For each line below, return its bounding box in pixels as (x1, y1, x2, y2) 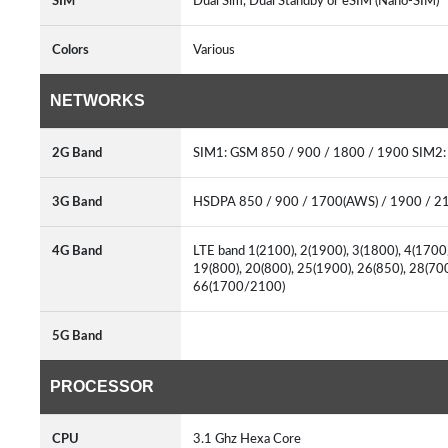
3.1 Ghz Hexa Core (193, 432, 307, 446)
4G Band (52, 244, 102, 258)
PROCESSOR (50, 378, 154, 395)
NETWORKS (50, 92, 145, 109)
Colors (52, 43, 89, 57)
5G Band (52, 329, 102, 343)
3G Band (52, 195, 102, 209)
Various (193, 43, 241, 57)
